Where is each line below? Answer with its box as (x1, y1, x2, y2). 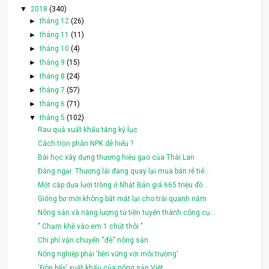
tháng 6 (39, 99, 67, 108)
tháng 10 (39, 44, 71, 53)
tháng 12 (39, 16, 71, 25)
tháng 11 (39, 30, 71, 39)
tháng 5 (39, 113, 67, 122)
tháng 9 (39, 58, 67, 67)
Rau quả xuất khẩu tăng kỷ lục (38, 125, 138, 134)
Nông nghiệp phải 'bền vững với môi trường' (38, 249, 179, 258)
